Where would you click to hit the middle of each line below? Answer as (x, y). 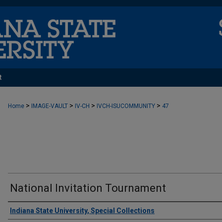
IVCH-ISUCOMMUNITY (126, 106)
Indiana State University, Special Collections (82, 211)
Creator (26, 211)
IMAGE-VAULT (50, 106)
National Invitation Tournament (88, 188)
